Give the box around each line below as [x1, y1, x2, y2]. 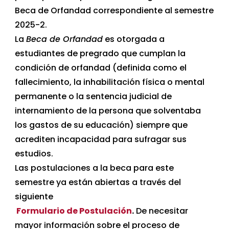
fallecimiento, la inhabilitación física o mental [15, 76, 205, 88]
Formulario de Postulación [16, 204, 132, 217]
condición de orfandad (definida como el [15, 61, 187, 74]
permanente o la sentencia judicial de [15, 90, 172, 102]
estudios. [15, 147, 54, 159]
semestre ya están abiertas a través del [15, 176, 181, 188]
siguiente [15, 190, 54, 202]
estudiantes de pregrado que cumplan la [15, 47, 186, 59]
